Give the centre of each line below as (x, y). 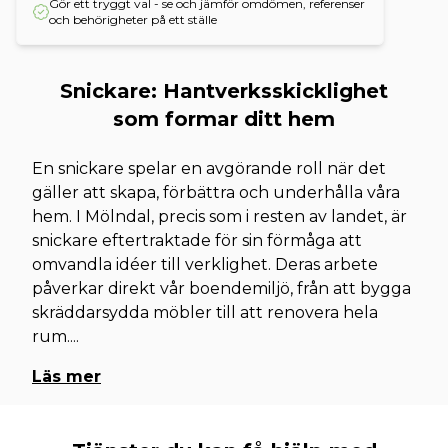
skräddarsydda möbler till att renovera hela (205, 312)
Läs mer (66, 376)
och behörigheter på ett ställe (133, 19)
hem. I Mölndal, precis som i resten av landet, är (219, 216)
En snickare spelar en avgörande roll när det (209, 168)
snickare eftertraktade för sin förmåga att (197, 240)
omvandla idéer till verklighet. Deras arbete (205, 264)
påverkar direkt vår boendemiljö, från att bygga (221, 288)
